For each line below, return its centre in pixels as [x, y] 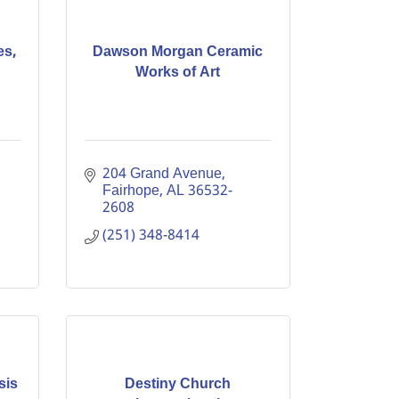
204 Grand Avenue [162, 174]
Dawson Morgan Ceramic [178, 52]
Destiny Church [178, 384]
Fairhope [130, 191]
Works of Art [178, 72]
